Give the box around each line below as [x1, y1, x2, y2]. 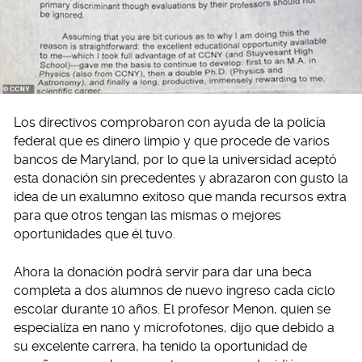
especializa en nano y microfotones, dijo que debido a [14, 320, 335, 336]
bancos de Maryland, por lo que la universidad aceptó [14, 152, 337, 168]
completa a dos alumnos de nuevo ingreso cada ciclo [14, 283, 335, 299]
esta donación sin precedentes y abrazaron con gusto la [14, 170, 348, 187]
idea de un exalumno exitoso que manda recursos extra [14, 189, 347, 205]
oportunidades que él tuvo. [14, 226, 175, 242]
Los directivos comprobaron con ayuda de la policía [14, 115, 326, 131]
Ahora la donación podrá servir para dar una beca [14, 264, 312, 280]
